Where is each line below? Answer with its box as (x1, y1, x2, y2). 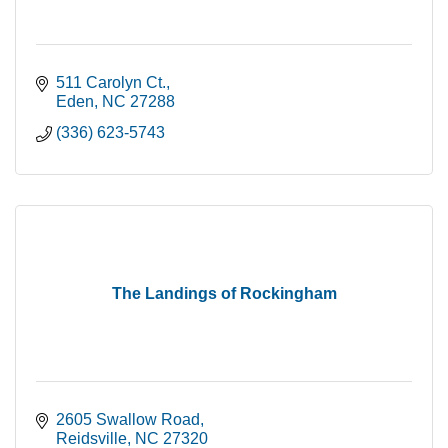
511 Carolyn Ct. (56, 74, 166, 92)
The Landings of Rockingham (111, 285, 337, 303)
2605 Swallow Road (56, 411, 200, 429)
